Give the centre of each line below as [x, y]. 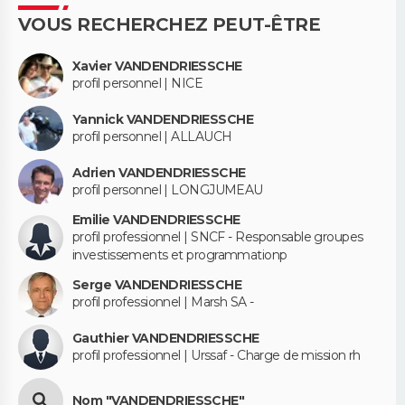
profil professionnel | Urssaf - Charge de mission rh [217, 355]
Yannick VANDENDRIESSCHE [163, 119]
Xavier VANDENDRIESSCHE [157, 66]
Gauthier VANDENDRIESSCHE [166, 338]
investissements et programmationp [180, 254]
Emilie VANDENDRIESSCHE [156, 219]
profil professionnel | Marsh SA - [163, 302]
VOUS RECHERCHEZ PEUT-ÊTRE [169, 24]
